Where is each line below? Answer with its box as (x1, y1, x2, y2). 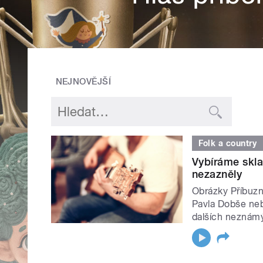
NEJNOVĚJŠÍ (55, 76, 112, 87)
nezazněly (192, 167, 242, 180)
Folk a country (198, 138, 257, 148)
